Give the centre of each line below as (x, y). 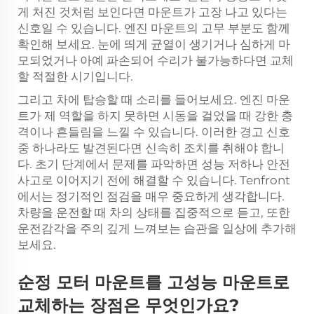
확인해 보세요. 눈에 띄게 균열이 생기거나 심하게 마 (154, 44)
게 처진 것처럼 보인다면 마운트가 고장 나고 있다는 (152, 12)
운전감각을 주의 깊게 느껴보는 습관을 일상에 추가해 (157, 228)
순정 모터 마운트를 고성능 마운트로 (153, 282)
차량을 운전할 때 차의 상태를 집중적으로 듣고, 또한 (154, 212)
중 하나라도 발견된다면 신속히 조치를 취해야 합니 (151, 148)
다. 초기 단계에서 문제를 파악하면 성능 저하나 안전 (154, 164)
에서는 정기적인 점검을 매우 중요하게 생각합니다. (151, 196)
